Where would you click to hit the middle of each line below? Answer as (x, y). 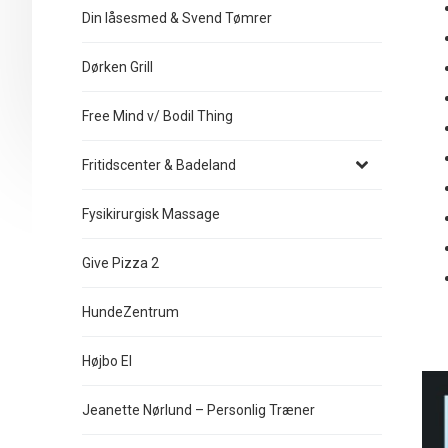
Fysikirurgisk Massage (151, 214)
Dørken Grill (117, 67)
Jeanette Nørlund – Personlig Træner (198, 410)
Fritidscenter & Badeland (159, 165)
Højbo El (107, 361)
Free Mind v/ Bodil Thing (157, 116)
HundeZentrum (130, 312)
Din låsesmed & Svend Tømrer (177, 18)
